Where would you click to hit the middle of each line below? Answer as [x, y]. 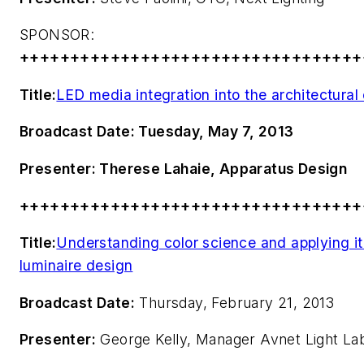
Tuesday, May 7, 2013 [214, 132]
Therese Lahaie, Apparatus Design [222, 169]
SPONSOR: [57, 35]
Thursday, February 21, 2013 [235, 302]
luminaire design [76, 266]
